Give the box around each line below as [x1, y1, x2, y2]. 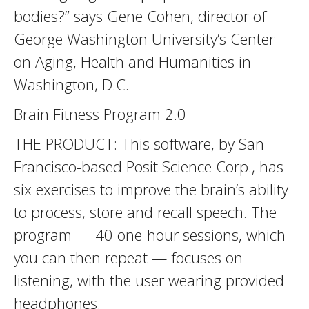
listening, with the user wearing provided [14, 270, 284, 290]
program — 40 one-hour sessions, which [14, 224, 286, 245]
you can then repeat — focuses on [14, 247, 243, 268]
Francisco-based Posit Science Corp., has [14, 156, 283, 177]
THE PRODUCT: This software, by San [14, 133, 264, 154]
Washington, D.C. [14, 74, 129, 94]
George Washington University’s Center [14, 28, 275, 49]
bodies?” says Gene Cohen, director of [14, 6, 266, 26]
